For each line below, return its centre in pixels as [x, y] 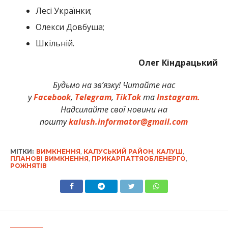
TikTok [128, 97]
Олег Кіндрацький [178, 62]
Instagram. [178, 97]
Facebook [52, 97]
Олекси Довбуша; [70, 27]
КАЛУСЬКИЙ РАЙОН [118, 151]
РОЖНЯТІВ [28, 165]
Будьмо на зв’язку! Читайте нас [114, 85]
